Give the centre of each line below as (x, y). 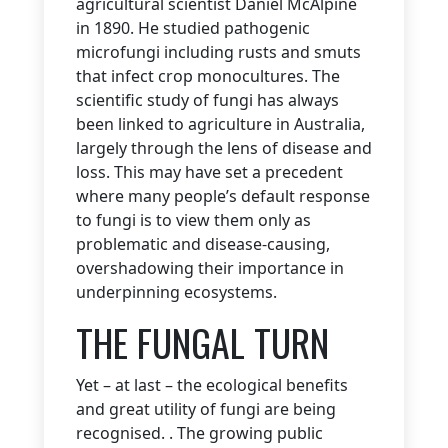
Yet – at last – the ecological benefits (212, 385)
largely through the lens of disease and (224, 148)
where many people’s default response (223, 196)
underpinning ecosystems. (176, 292)
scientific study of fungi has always (207, 100)
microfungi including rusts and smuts (218, 52)
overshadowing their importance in (210, 268)
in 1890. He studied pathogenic (193, 28)
